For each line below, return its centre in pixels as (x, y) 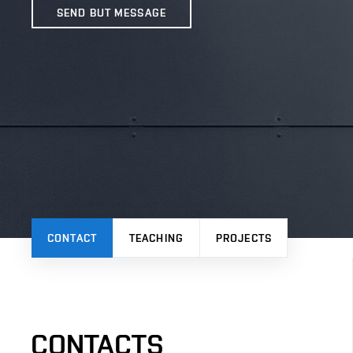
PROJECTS (244, 238)
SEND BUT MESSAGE (111, 12)
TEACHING (156, 238)
